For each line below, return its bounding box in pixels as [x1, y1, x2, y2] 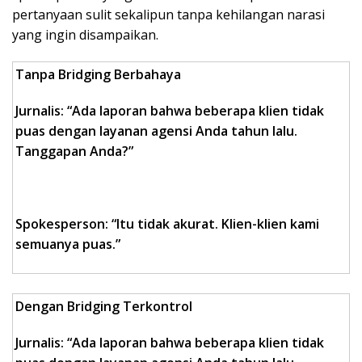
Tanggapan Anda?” [15, 142, 133, 161]
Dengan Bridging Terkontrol [15, 297, 192, 316]
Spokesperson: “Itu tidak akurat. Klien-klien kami [15, 215, 319, 234]
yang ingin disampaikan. [12, 26, 158, 44]
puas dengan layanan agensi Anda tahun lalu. [15, 122, 297, 141]
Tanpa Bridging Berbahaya [15, 65, 181, 84]
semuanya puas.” [15, 235, 120, 254]
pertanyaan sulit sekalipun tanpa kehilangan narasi [12, 6, 325, 24]
